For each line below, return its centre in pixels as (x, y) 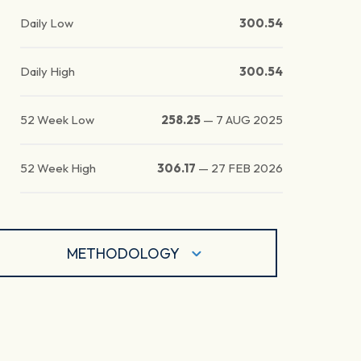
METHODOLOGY (124, 253)
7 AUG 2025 (250, 120)
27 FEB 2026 (247, 168)
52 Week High (58, 168)
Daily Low (47, 23)
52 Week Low (58, 120)
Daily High (48, 72)
